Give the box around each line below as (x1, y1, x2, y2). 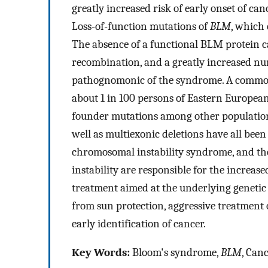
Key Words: (72, 246, 130, 260)
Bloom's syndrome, (130, 246, 221, 260)
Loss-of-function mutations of (72, 19, 210, 33)
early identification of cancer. (72, 217, 206, 230)
